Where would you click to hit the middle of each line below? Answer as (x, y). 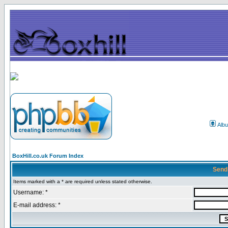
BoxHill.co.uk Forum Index (48, 156)
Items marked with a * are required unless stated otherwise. (83, 181)
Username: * (31, 192)
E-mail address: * (37, 205)
